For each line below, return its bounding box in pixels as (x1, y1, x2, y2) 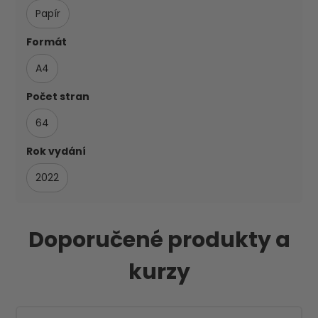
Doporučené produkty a (28, 224, 290, 255)
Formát (26, 34, 67, 49)
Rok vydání (26, 143, 87, 158)
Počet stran (26, 89, 90, 104)
